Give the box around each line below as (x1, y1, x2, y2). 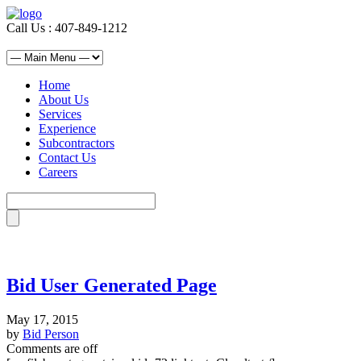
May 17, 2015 (6, 312, 78, 326)
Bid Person (23, 326, 79, 341)
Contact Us (39, 151, 96, 164)
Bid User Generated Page (6, 274, 217, 296)
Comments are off (6, 341, 98, 355)
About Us (39, 93, 89, 106)
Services (39, 107, 81, 121)
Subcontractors (39, 136, 114, 150)
